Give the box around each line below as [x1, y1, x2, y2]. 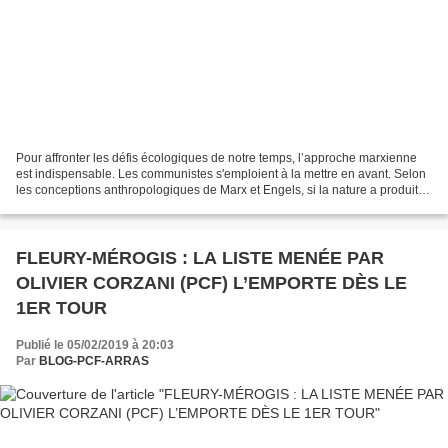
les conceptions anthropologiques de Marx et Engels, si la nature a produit [16, 182, 418, 197]
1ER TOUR [16, 297, 107, 318]
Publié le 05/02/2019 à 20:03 [16, 337, 174, 352]
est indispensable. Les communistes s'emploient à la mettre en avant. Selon [16, 166, 426, 181]
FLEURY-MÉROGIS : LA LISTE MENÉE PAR [16, 247, 384, 268]
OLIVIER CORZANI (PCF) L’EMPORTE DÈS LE [16, 272, 407, 293]
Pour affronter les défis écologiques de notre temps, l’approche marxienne [16, 150, 417, 165]
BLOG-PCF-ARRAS [39, 353, 149, 368]
